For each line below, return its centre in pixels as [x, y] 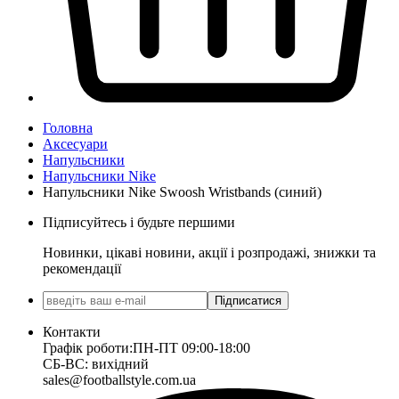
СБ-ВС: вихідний [96, 364]
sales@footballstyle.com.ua [119, 380]
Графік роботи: [88, 348]
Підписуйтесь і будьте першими [139, 223]
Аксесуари [75, 144]
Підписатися [248, 301]
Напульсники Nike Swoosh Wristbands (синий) [182, 192]
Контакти [72, 332]
